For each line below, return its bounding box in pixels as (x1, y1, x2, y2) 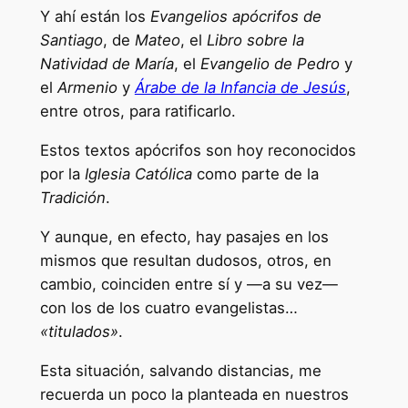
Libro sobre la (206, 31, 304, 50)
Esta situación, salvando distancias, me (39, 361, 321, 380)
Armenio (56, 78, 117, 97)
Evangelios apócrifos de (149, 7, 321, 26)
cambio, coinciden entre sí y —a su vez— (39, 274, 338, 293)
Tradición (39, 189, 106, 207)
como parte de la (191, 165, 319, 183)
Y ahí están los (39, 7, 150, 26)
